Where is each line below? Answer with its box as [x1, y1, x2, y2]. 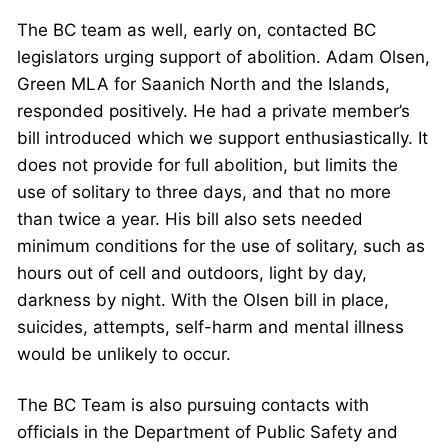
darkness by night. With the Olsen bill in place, [17, 290, 389, 311]
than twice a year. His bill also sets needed [17, 209, 363, 230]
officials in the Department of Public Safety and [17, 422, 398, 443]
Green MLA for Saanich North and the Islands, [17, 74, 390, 95]
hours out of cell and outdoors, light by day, [17, 263, 367, 284]
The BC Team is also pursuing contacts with [17, 395, 369, 416]
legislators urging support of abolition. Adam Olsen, [17, 47, 430, 68]
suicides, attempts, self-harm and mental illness [17, 317, 404, 338]
